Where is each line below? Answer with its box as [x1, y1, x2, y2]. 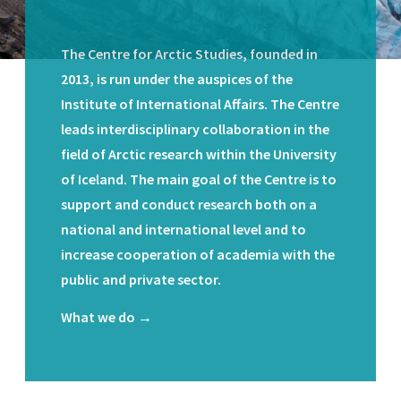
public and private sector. [61, 270, 221, 288]
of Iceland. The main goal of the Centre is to [61, 170, 337, 188]
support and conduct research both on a [61, 195, 317, 213]
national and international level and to [61, 220, 306, 238]
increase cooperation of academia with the [61, 245, 335, 263]
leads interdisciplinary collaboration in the [61, 120, 329, 138]
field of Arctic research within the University [61, 145, 337, 163]
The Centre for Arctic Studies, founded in [61, 45, 318, 63]
